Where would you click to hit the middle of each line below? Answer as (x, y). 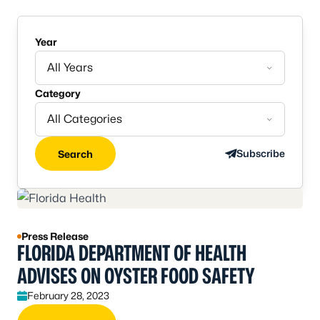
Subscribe (261, 153)
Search (75, 154)
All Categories (85, 119)
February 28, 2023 (68, 295)
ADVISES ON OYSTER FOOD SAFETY (136, 276)
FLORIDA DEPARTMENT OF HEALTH (132, 253)
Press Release (55, 236)
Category (58, 93)
